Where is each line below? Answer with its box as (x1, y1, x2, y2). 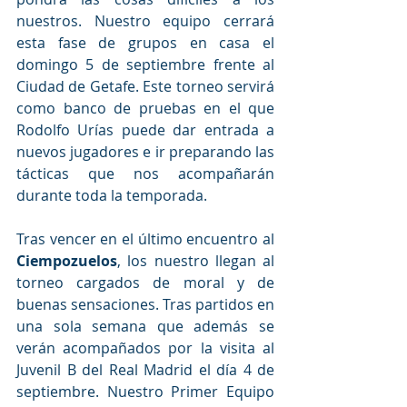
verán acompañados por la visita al (16, 338, 274, 359)
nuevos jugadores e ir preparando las (16, 142, 274, 163)
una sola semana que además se (16, 316, 274, 337)
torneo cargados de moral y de (16, 273, 274, 293)
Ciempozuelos (16, 251, 117, 272)
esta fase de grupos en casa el (16, 33, 274, 54)
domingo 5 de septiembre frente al (16, 55, 274, 75)
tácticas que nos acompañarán (16, 164, 274, 184)
